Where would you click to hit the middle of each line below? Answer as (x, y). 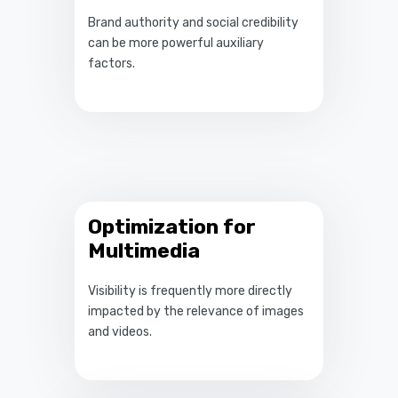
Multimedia (144, 250)
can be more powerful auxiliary (176, 43)
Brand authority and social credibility (193, 22)
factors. (111, 63)
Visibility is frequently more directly (190, 291)
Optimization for (172, 226)
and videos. (120, 331)
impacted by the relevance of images (196, 311)
